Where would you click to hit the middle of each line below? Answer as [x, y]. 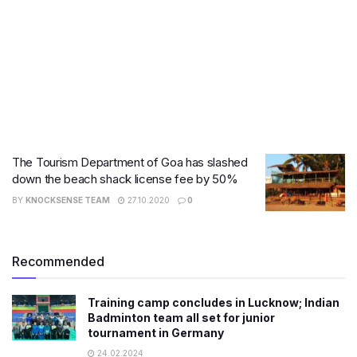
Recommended [58, 261]
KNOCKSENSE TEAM [68, 200]
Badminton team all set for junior [181, 317]
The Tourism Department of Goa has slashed [130, 162]
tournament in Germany [156, 332]
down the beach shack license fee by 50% [125, 179]
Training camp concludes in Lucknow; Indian [214, 302]
